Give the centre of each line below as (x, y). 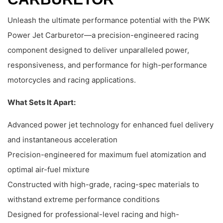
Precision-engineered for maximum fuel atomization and (107, 154)
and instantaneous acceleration (62, 139)
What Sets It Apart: (42, 102)
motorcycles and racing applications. (72, 80)
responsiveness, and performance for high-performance (107, 65)
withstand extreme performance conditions (84, 199)
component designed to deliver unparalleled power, (98, 50)
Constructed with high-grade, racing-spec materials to (103, 184)
